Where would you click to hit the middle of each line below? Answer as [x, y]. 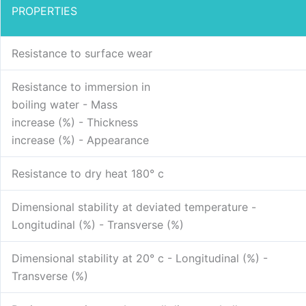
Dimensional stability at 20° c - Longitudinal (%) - [140, 259]
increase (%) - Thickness [75, 123]
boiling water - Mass [65, 105]
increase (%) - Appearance [80, 140]
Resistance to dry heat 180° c [88, 174]
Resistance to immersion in [81, 87]
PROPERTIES [44, 11]
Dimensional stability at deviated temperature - [134, 207]
